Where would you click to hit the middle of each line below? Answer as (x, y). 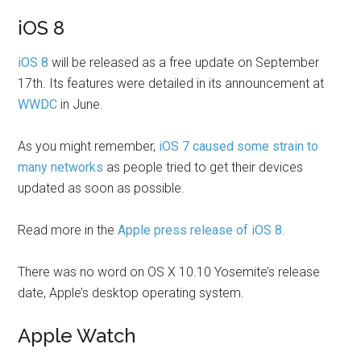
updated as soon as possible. (102, 188)
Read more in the (68, 230)
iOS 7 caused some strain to (239, 146)
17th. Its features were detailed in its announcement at (171, 83)
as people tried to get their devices (203, 167)
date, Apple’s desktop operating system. (131, 293)
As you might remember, (89, 146)
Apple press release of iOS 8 (200, 230)
